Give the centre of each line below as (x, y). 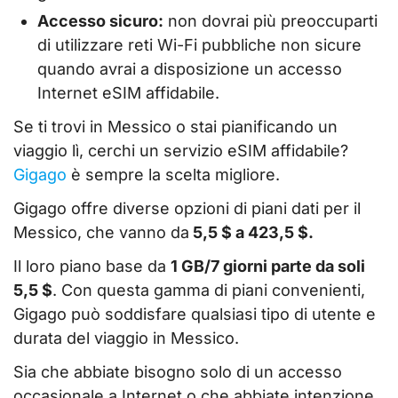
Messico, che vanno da (101, 232)
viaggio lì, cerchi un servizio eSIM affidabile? (181, 151)
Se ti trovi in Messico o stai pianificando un (175, 127)
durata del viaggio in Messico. (126, 338)
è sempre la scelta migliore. (173, 175)
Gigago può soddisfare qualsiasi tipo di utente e (195, 314)
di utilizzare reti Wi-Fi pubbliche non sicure (199, 45)
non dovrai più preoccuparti (271, 21)
